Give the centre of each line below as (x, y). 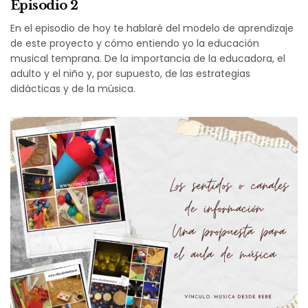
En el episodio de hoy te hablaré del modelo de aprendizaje (152, 29)
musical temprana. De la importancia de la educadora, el (148, 59)
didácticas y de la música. (73, 89)
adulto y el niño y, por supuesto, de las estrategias (131, 74)
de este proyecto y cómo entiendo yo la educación (135, 44)
